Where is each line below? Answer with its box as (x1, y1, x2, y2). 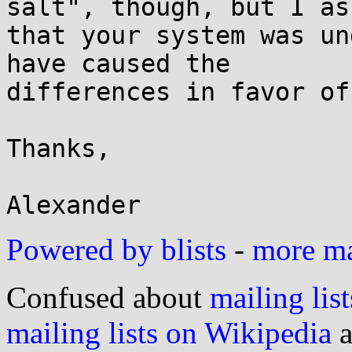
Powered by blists (6, 233, 226, 266)
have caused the (6, 49, 230, 78)
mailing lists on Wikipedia (6, 316, 332, 350)
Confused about (6, 280, 210, 314)
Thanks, (6, 134, 111, 163)
